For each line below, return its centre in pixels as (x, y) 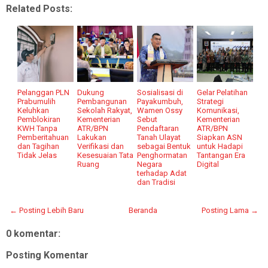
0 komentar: (33, 233)
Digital (208, 164)
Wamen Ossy (160, 110)
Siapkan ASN (220, 137)
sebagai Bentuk (164, 146)
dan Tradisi (156, 182)
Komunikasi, (218, 110)
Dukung (91, 92)
